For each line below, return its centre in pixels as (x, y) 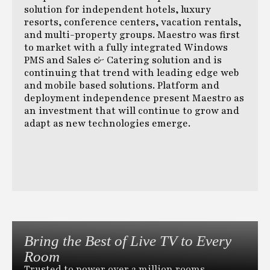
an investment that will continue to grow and (132, 111)
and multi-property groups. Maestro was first (132, 35)
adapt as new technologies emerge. (107, 123)
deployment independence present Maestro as (134, 98)
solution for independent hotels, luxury (118, 9)
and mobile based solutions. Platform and (122, 85)
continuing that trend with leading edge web (132, 73)
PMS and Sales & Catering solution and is (123, 60)
